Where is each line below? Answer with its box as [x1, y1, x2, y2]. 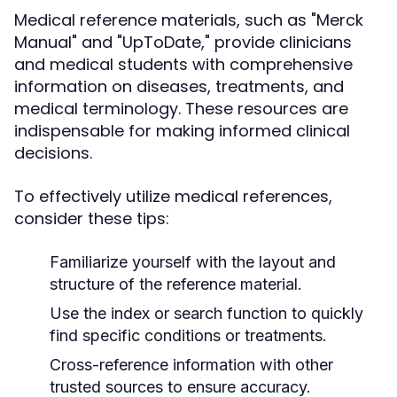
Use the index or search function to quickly [50, 304, 363, 323]
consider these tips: [14, 207, 169, 230]
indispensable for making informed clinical [14, 120, 350, 142]
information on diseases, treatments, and [14, 75, 344, 97]
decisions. [14, 142, 92, 164]
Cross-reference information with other [50, 355, 333, 374]
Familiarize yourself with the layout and [50, 253, 336, 271]
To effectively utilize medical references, [14, 185, 332, 207]
